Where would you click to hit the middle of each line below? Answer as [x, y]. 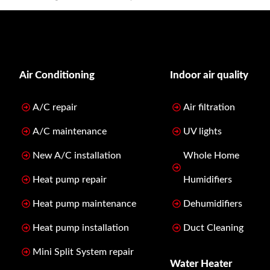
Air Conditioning [57, 75]
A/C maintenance [70, 131]
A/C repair [55, 107]
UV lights [202, 131]
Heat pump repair [70, 179]
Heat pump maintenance [84, 203]
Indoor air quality [209, 75]
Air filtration [209, 107]
